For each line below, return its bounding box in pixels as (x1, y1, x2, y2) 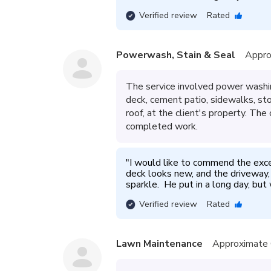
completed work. (126, 120, 198, 133)
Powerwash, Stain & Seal (116, 48, 235, 62)
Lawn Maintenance (116, 237, 203, 250)
